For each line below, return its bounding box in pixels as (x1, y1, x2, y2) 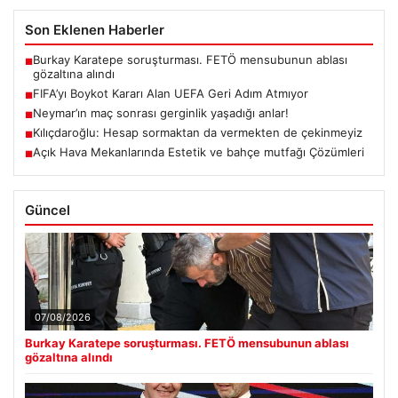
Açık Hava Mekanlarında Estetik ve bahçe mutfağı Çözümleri (33, 145, 364, 160)
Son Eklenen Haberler (25, 21, 164, 39)
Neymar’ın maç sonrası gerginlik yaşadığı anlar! (33, 106, 289, 121)
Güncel (25, 202, 70, 219)
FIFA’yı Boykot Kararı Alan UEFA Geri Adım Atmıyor (33, 86, 308, 101)
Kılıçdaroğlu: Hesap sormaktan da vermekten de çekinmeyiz (33, 125, 362, 140)
